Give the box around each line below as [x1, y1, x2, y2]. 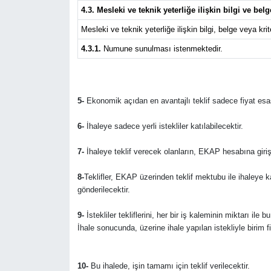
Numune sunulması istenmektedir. [100, 44, 223, 54]
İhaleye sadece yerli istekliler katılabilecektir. [86, 122, 243, 131]
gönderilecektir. [77, 185, 130, 195]
